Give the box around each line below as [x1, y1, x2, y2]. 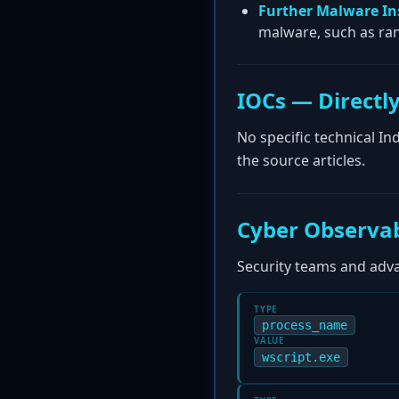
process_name [262, 318, 347, 332]
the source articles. [237, 151, 365, 170]
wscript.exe [262, 350, 340, 364]
